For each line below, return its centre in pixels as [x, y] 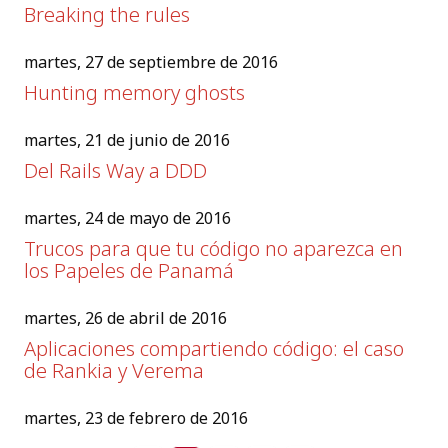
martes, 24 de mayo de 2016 [127, 217]
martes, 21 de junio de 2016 [127, 139]
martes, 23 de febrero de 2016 [136, 417]
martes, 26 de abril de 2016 [125, 317]
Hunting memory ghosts [134, 92]
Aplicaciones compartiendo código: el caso [214, 348]
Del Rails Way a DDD [115, 170]
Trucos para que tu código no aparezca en [213, 248]
